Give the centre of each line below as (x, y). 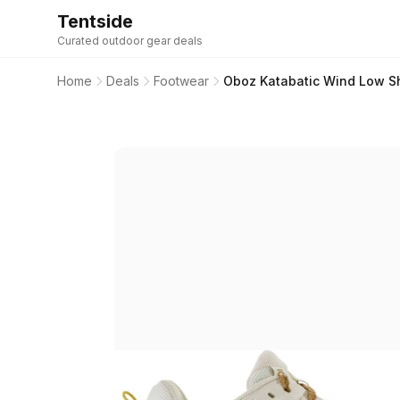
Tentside (95, 21)
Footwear (181, 81)
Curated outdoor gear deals (130, 41)
